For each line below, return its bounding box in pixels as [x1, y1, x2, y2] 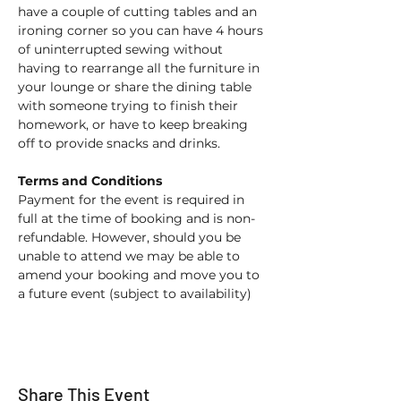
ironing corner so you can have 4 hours [18, 22, 267, 38]
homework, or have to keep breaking [18, 116, 252, 132]
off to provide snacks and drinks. [18, 135, 224, 151]
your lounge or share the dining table [18, 79, 255, 95]
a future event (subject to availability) [18, 286, 255, 302]
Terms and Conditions [18, 173, 162, 189]
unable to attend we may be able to [18, 248, 243, 264]
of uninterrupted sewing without [18, 41, 226, 57]
